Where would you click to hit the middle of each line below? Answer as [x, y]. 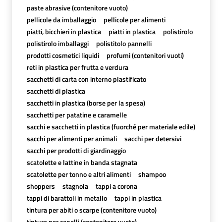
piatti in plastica [132, 31]
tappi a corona [116, 186]
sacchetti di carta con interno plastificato [86, 79]
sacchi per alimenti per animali [72, 138]
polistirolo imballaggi [57, 43]
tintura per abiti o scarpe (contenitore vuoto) [91, 210]
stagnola [75, 186]
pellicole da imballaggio [61, 19]
